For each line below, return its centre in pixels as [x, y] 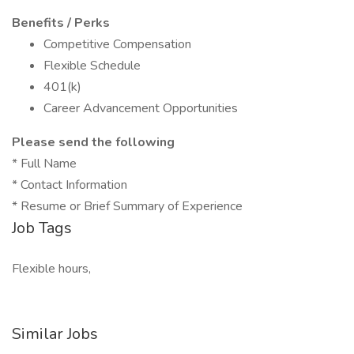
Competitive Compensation [117, 44]
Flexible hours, [51, 269]
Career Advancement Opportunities [141, 108]
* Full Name [44, 164]
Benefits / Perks [61, 23]
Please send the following [93, 142]
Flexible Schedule [92, 66]
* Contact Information [70, 185]
